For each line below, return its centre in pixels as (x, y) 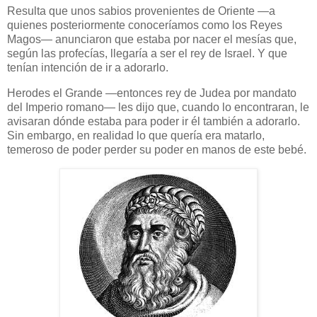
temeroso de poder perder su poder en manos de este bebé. (157, 150)
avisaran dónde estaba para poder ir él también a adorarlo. (154, 122)
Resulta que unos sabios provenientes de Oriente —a (141, 11)
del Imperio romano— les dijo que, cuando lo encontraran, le (158, 108)
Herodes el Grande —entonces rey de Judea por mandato (152, 93)
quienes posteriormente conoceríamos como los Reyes (145, 25)
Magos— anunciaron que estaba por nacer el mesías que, (152, 40)
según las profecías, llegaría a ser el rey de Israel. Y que (147, 54)
